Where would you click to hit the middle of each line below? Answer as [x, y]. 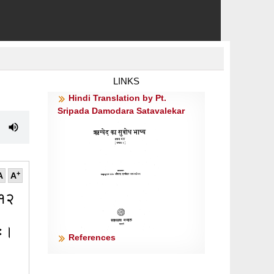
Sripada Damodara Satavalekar [121, 111]
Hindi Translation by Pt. [118, 98]
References [92, 238]
